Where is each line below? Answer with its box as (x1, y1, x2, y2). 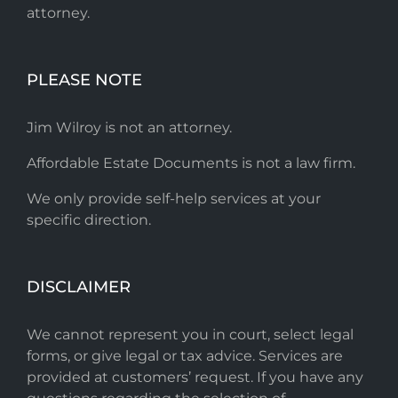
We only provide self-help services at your (27, 189, 321, 207)
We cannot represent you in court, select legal (27, 325, 354, 343)
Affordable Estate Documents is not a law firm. (27, 154, 355, 171)
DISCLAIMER (27, 276, 131, 297)
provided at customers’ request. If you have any (27, 368, 363, 386)
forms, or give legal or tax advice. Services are (27, 346, 343, 364)
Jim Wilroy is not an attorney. (27, 118, 232, 136)
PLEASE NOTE (27, 69, 142, 90)
